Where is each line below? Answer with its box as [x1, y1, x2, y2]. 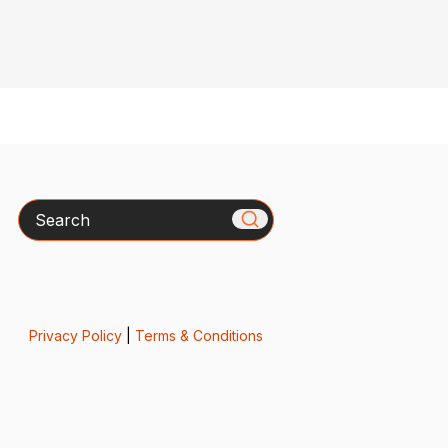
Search [16, 200, 72, 221]
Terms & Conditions [134, 326, 263, 344]
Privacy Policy [28, 326, 122, 344]
